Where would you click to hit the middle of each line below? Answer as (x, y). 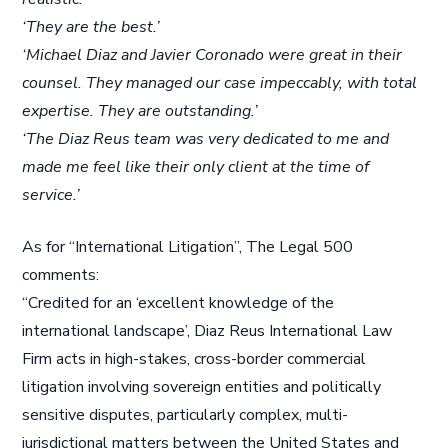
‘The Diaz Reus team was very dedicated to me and (206, 139)
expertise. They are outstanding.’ (140, 111)
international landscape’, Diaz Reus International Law (207, 331)
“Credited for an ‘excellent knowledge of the (178, 303)
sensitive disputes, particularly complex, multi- (185, 415)
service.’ (51, 195)
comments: (61, 275)
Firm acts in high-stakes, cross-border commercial (194, 359)
